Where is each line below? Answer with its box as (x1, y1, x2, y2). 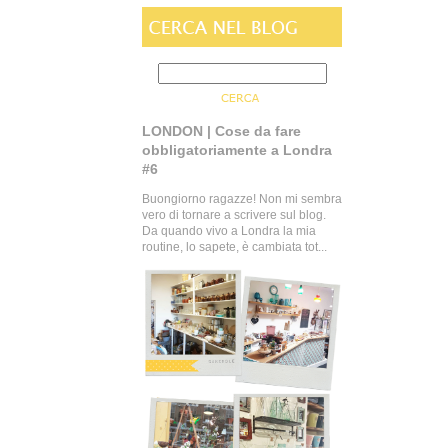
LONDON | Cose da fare (142, 123, 301, 139)
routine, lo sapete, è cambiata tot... (142, 240, 327, 254)
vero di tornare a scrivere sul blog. (142, 208, 326, 222)
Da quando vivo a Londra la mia (142, 224, 316, 238)
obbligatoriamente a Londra (142, 142, 332, 158)
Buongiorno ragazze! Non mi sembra (142, 192, 342, 206)
